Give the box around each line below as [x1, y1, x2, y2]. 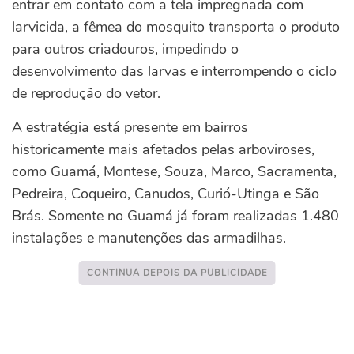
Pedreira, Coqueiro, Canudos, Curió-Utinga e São [12, 184, 319, 204]
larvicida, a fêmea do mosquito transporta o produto [12, 17, 340, 37]
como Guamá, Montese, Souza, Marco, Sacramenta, [12, 162, 337, 182]
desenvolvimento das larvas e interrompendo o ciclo [12, 62, 337, 81]
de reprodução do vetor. [12, 84, 160, 104]
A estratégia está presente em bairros [12, 118, 248, 137]
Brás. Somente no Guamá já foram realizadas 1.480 [12, 206, 339, 226]
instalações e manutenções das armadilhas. [12, 228, 286, 248]
